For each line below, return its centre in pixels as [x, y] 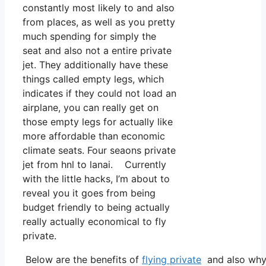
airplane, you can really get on [91, 108]
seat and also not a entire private [97, 51]
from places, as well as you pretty [99, 22]
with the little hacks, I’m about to [96, 179]
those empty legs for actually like [98, 122]
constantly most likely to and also [99, 8]
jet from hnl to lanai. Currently [94, 165]
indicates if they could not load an [99, 94]
